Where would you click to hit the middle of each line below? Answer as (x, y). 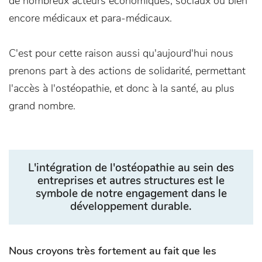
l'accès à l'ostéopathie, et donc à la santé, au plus (122, 88)
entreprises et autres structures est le (131, 181)
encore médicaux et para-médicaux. (90, 18)
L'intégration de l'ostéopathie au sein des (131, 168)
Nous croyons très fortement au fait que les (113, 251)
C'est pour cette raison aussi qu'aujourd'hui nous (121, 53)
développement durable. (131, 206)
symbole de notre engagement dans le (131, 194)
